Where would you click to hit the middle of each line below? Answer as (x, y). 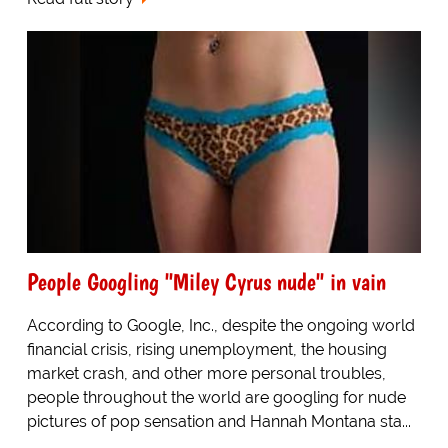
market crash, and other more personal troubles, (206, 373)
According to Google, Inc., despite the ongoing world (220, 325)
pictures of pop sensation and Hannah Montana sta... (218, 421)
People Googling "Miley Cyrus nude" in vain (206, 281)
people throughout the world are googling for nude (216, 397)
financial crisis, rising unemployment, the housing (206, 349)
